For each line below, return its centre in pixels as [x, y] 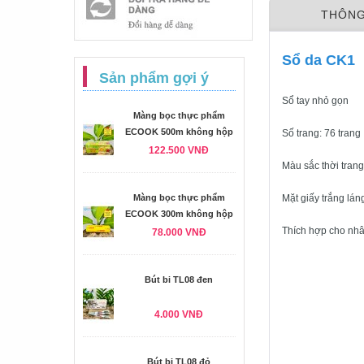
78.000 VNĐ [179, 232]
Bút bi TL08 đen [179, 279]
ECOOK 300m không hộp [179, 214]
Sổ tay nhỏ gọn [315, 101]
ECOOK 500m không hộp [179, 132]
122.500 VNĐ [179, 150]
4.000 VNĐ [179, 314]
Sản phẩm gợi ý [154, 78]
